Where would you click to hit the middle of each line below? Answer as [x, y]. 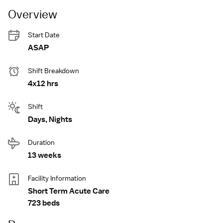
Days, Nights [50, 119]
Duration [41, 142]
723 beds [44, 203]
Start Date [44, 35]
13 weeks [45, 155]
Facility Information [57, 178]
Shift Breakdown [54, 71]
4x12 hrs [43, 84]
